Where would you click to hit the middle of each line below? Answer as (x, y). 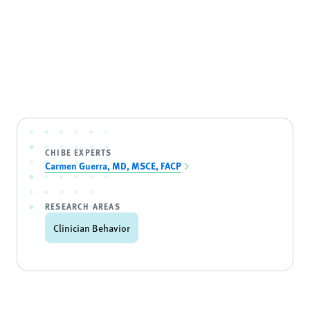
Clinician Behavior (92, 228)
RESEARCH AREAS (83, 206)
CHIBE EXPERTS (79, 152)
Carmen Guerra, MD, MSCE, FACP (113, 165)
